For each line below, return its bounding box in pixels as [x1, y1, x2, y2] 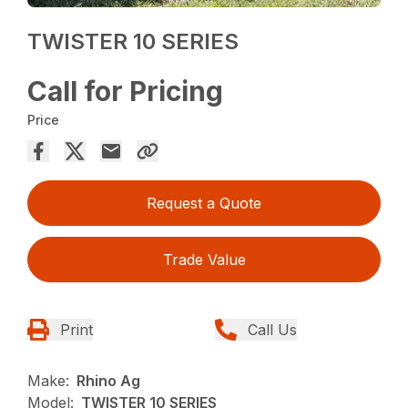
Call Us [248, 321, 297, 340]
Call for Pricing [27, 75, 224, 108]
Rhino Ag [76, 372, 141, 391]
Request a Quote [147, 194, 261, 213]
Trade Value [162, 250, 246, 270]
